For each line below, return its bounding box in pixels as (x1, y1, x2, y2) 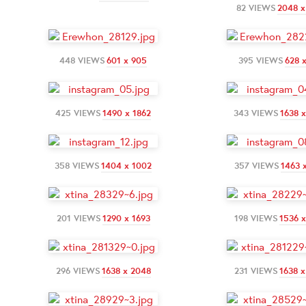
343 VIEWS (234, 107, 279, 119)
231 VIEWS (234, 264, 278, 277)
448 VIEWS (59, 54, 105, 66)
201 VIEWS (56, 212, 101, 224)
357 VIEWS (234, 159, 279, 171)
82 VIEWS (236, 1, 276, 14)
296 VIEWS (55, 264, 100, 277)
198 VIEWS (234, 212, 278, 224)
